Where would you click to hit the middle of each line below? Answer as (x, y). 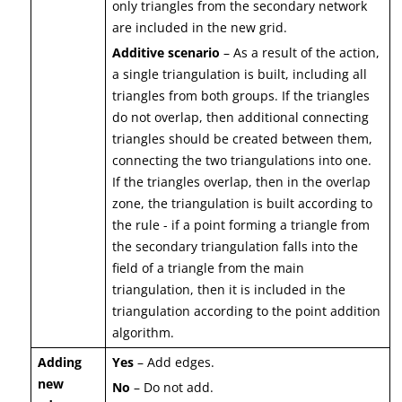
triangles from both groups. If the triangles (241, 96)
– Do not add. (172, 388)
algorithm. (144, 333)
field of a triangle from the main (209, 268)
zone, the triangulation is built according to (243, 204)
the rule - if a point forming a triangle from (241, 225)
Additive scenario (166, 53)
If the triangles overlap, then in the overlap (242, 182)
